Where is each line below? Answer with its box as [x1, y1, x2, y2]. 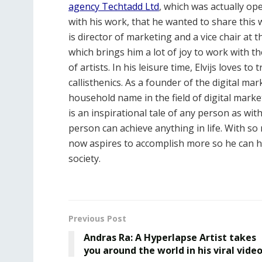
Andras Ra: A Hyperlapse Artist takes [84, 230, 256, 244]
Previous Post [68, 212, 126, 224]
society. [68, 151, 101, 165]
